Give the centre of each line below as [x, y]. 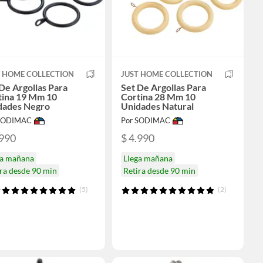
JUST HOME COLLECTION [166, 74]
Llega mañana [148, 158]
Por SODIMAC [145, 121]
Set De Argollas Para [163, 87]
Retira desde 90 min [159, 170]
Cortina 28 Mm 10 [158, 97]
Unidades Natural [157, 106]
